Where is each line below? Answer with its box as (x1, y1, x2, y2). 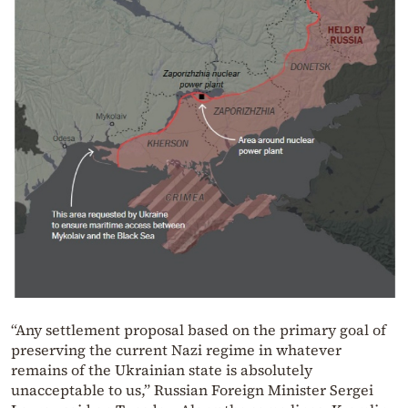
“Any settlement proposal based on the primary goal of (11, 319, 386, 340)
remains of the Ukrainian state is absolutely (11, 359, 312, 380)
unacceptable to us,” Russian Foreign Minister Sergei (11, 379, 373, 400)
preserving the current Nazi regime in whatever (11, 339, 342, 360)
